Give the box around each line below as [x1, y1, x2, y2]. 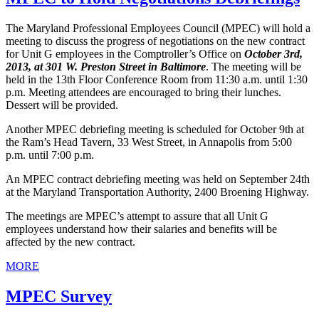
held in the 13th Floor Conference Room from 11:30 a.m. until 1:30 [6, 73, 308, 85]
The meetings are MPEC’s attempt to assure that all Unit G [6, 209, 268, 222]
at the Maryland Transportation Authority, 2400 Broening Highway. [6, 185, 309, 198]
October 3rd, [244, 47, 303, 60]
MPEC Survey [6, 286, 112, 305]
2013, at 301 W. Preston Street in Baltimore [6, 60, 206, 73]
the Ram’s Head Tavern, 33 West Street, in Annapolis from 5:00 [6, 135, 292, 148]
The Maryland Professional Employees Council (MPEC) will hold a [6, 21, 310, 34]
